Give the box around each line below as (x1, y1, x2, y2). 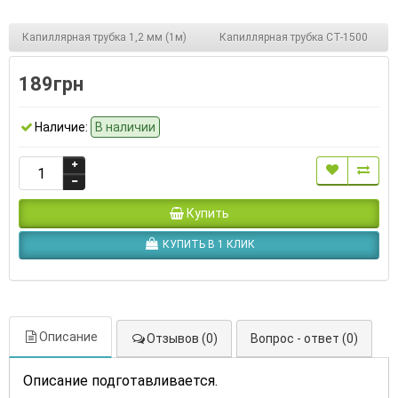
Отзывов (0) (147, 331, 218, 346)
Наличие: (35, 120, 88, 135)
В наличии (95, 120, 155, 135)
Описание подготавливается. (23, 372, 218, 390)
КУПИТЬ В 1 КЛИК (162, 238, 255, 251)
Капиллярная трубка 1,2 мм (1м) (21, 30, 187, 44)
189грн (19, 73, 84, 96)
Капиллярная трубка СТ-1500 (219, 30, 368, 44)
